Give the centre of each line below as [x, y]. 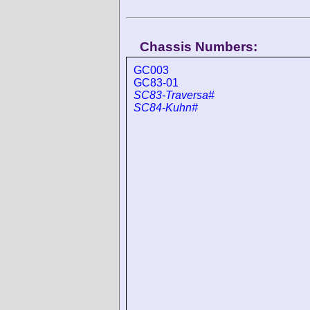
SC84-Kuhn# [166, 108]
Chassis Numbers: [199, 47]
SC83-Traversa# [174, 95]
